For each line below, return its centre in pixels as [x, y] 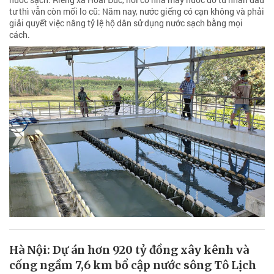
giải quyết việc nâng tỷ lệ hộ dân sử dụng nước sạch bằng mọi [126, 23]
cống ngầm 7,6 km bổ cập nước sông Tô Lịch [133, 265]
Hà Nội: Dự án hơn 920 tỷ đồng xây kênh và [129, 250]
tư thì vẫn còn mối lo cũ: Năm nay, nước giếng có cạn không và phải [137, 11]
